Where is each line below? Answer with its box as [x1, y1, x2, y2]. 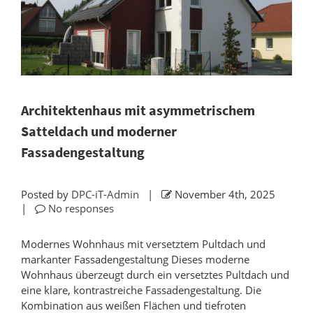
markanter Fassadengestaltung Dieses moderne [21, 252, 249, 267]
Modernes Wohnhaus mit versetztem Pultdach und [21, 237, 265, 252]
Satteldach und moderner [21, 122, 177, 140]
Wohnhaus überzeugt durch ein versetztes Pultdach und [21, 268, 289, 282]
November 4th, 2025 [172, 187, 281, 202]
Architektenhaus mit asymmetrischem [21, 101, 255, 119]
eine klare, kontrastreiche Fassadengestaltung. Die [21, 283, 261, 298]
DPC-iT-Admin [71, 187, 139, 202]
